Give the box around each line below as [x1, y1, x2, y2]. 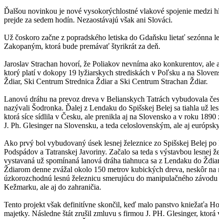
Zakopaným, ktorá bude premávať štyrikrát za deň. [4, 42, 160, 50]
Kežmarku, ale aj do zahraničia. [4, 182, 101, 191]
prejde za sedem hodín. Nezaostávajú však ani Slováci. [4, 15, 173, 24]
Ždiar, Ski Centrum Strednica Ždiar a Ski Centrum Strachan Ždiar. [4, 77, 208, 86]
